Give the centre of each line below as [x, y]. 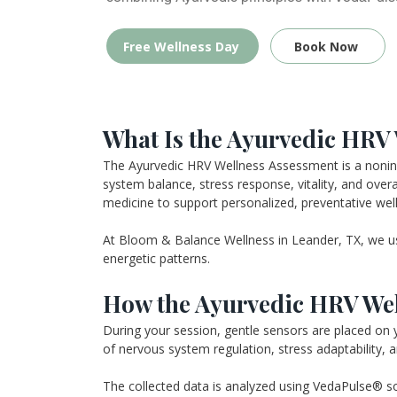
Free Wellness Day [181, 46]
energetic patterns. [156, 258]
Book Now [326, 46]
